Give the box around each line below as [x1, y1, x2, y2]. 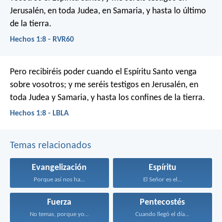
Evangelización [32, 163, 87, 172]
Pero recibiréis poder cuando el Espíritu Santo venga [10, 67, 197, 77]
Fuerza [47, 198, 72, 207]
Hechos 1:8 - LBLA [10, 109, 69, 117]
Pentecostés [140, 198, 185, 207]
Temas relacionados [10, 140, 91, 151]
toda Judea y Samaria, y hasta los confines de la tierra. [10, 93, 205, 103]
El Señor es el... [143, 176, 182, 183]
